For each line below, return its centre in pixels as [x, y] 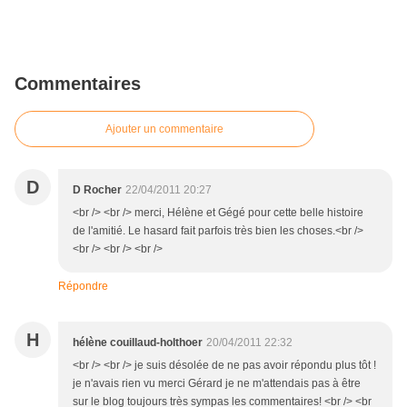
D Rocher [97, 190]
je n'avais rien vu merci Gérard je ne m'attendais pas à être [217, 384]
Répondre [83, 287]
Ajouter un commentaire [164, 129]
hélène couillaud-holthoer [138, 343]
